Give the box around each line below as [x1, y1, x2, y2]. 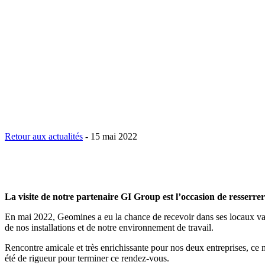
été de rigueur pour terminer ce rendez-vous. [5, 253, 169, 264]
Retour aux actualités [5, 131, 83, 142]
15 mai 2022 [91, 131, 137, 142]
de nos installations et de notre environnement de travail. [5, 222, 214, 233]
